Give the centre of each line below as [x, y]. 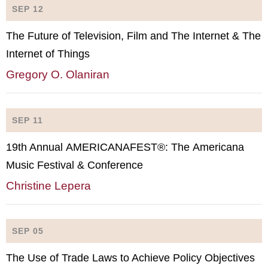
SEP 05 [28, 231]
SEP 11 [28, 120]
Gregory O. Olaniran [58, 74]
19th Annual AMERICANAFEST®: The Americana [125, 147]
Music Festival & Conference [74, 165]
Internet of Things [48, 54]
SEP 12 [28, 9]
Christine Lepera [48, 185]
